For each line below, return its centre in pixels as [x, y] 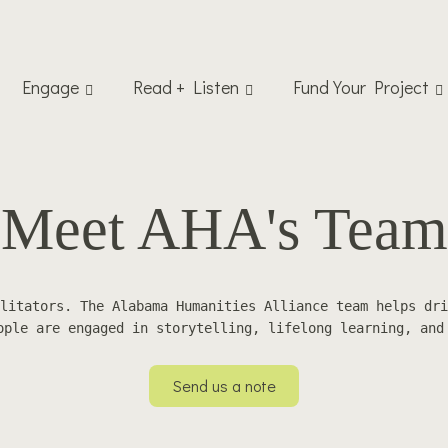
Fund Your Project [361, 86]
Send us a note [224, 385]
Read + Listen [186, 86]
